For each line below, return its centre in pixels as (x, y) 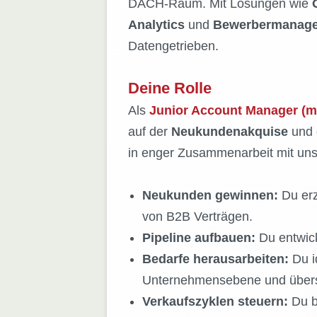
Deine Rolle (169, 88)
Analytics (156, 25)
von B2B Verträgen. (197, 217)
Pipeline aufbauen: (198, 238)
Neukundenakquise (229, 132)
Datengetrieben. (173, 46)
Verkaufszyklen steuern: (215, 302)
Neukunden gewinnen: (212, 196)
